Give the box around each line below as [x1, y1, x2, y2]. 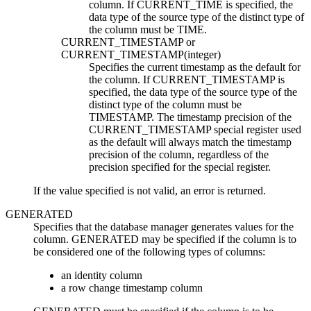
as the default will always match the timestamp [89, 136, 292, 149]
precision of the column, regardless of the [89, 149, 269, 161]
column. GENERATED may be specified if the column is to [33, 233, 296, 246]
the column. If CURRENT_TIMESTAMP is [89, 74, 285, 86]
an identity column [61, 269, 142, 282]
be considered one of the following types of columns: [33, 246, 265, 258]
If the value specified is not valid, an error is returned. [33, 185, 266, 197]
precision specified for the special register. [89, 161, 271, 174]
